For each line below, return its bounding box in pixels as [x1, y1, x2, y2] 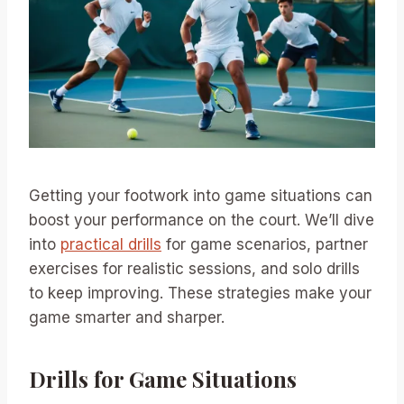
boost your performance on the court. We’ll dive [29, 210, 374, 229]
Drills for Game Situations [29, 363, 297, 393]
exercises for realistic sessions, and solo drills [29, 259, 360, 278]
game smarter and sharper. [29, 308, 225, 326]
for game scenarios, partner [161, 234, 368, 253]
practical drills [60, 234, 161, 253]
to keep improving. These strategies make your [29, 283, 372, 302]
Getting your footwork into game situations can [29, 186, 372, 205]
